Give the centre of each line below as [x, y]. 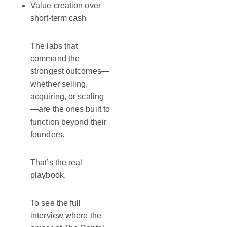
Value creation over [66, 6]
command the [55, 59]
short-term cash [59, 18]
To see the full [56, 203]
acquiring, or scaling [67, 97]
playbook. [48, 175]
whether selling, [59, 84]
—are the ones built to [70, 109]
